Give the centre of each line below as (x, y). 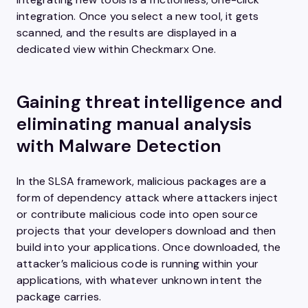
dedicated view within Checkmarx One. (117, 49)
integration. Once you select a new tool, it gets (138, 16)
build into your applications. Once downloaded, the (149, 247)
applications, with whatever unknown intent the (140, 280)
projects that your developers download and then (146, 231)
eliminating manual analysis (134, 124)
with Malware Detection (119, 146)
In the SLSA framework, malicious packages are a (142, 181)
